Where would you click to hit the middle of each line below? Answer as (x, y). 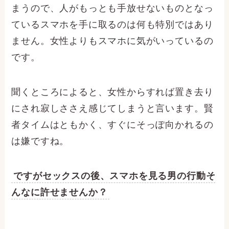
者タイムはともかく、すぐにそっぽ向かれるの (112, 124)
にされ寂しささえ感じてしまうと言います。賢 (112, 108)
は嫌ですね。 (40, 141)
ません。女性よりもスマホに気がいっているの (112, 41)
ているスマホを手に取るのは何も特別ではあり (112, 25)
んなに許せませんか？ (60, 192)
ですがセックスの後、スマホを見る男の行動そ (114, 176)
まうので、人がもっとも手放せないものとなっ (112, 8)
